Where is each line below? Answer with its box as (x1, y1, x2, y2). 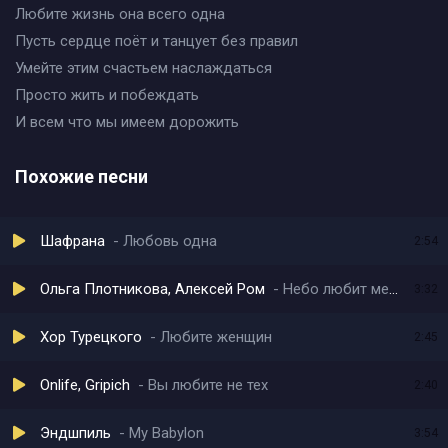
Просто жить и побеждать (15, 86, 199, 104)
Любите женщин (160, 328, 272, 346)
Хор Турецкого (40, 328, 142, 346)
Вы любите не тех (148, 376, 268, 394)
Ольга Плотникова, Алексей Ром (40, 280, 265, 298)
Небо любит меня (283, 280, 389, 298)
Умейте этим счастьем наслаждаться (15, 59, 272, 77)
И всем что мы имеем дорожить (15, 113, 239, 131)
